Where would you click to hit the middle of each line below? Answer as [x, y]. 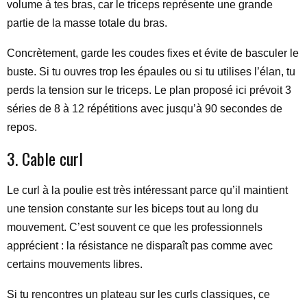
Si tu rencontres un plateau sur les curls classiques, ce [138, 294]
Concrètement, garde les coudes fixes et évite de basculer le [153, 53]
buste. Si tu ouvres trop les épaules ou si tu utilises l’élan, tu [151, 72]
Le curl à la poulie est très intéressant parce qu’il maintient [147, 190]
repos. [22, 127]
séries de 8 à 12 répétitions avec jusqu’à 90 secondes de [145, 109]
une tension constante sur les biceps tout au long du [133, 209]
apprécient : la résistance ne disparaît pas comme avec [140, 246]
